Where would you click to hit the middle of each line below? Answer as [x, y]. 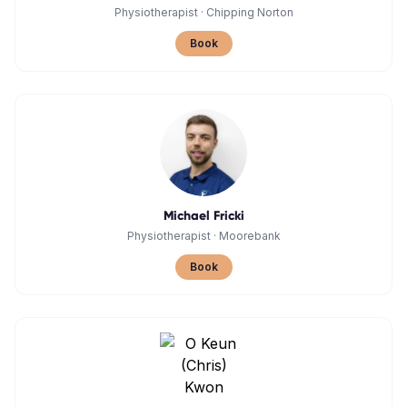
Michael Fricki [203, 216]
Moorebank [249, 236]
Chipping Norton [249, 12]
